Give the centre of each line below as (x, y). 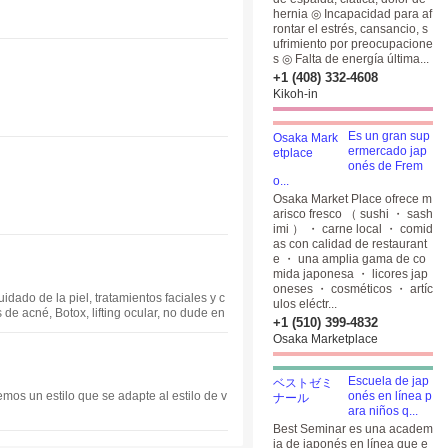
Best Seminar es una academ (353, 429)
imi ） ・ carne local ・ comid (353, 229)
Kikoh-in (295, 94)
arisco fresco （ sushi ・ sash (353, 214)
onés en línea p (390, 396)
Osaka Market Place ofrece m (352, 199)
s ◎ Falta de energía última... (351, 59)
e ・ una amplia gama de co (349, 259)
